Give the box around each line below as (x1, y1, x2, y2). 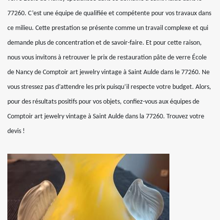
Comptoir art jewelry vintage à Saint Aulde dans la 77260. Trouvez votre (7, 113, 204, 120)
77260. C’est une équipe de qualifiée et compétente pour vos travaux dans (7, 10, 211, 17)
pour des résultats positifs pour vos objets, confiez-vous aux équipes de (7, 98, 199, 106)
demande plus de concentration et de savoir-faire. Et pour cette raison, (7, 39, 202, 47)
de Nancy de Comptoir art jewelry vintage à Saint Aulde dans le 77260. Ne (7, 69, 210, 76)
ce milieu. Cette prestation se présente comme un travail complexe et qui (7, 25, 208, 32)
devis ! (7, 128, 25, 135)
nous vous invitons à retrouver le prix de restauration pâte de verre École (7, 54, 207, 61)
